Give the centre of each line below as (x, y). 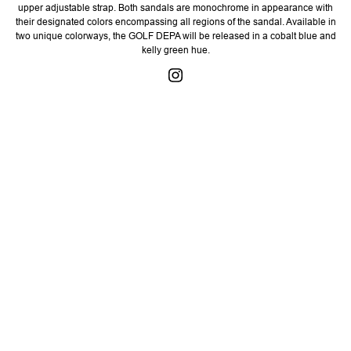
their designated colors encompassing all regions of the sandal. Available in (175, 22)
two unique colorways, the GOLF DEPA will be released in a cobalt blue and (175, 36)
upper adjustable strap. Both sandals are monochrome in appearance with (175, 8)
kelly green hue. (175, 50)
